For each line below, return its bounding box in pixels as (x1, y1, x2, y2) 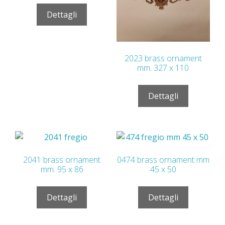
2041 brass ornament (23, 154, 101, 165)
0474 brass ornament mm (117, 154, 209, 165)
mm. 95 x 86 (40, 163, 83, 175)
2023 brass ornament (124, 52, 202, 64)
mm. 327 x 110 (137, 62, 189, 73)
